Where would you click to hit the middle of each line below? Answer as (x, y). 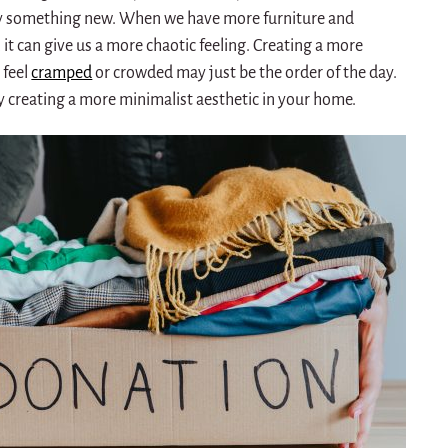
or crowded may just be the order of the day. (245, 72)
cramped (62, 72)
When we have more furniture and (237, 18)
